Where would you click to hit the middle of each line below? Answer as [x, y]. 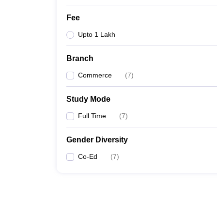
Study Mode [88, 99]
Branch [80, 58]
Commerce [95, 75]
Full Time [92, 116]
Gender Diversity [97, 140]
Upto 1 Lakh [97, 34]
